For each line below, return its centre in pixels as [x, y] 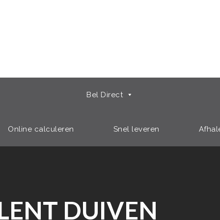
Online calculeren [41, 129]
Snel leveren [136, 129]
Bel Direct [105, 95]
